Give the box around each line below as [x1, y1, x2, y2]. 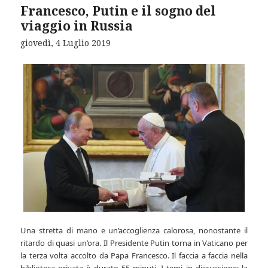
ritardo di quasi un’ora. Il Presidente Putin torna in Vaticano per [20, 237, 248, 249]
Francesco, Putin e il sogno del [20, 2, 217, 20]
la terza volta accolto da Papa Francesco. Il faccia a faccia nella [20, 250, 248, 261]
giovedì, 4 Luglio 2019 [20, 36, 111, 48]
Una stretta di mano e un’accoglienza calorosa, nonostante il [20, 225, 248, 236]
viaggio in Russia [20, 17, 133, 35]
